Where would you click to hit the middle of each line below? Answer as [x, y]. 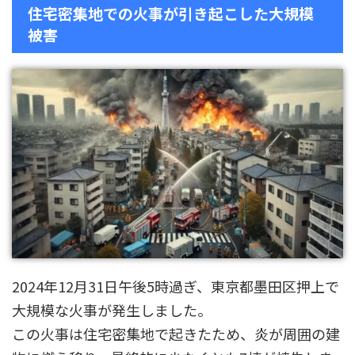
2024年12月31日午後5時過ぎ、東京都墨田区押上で [176, 286]
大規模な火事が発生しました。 [112, 310]
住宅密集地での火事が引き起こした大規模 [171, 13]
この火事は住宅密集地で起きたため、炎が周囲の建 [176, 334]
